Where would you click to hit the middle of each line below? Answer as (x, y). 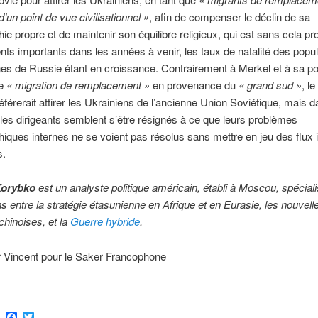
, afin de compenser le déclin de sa (229, 16)
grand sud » (274, 84)
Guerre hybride (105, 221)
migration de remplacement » (82, 84)
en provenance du (194, 84)
